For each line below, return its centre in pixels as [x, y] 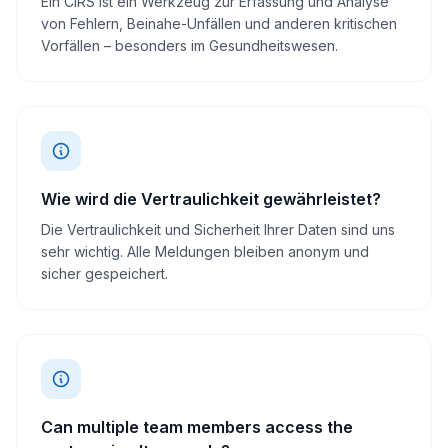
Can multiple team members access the [197, 427]
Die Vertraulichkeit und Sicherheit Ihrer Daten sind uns [218, 229]
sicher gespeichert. [104, 273]
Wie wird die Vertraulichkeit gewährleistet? [211, 199]
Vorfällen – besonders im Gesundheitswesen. [189, 45]
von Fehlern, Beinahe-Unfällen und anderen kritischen [219, 23]
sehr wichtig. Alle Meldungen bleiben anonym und [205, 251]
